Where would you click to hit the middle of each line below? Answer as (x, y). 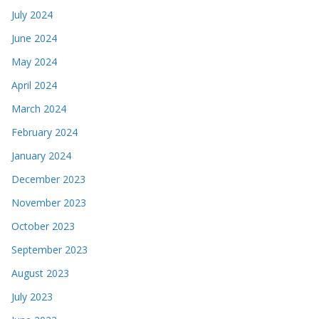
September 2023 (49, 249)
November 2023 (49, 202)
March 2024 (39, 108)
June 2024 (34, 38)
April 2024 (34, 85)
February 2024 (45, 132)
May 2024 (34, 61)
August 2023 (40, 273)
